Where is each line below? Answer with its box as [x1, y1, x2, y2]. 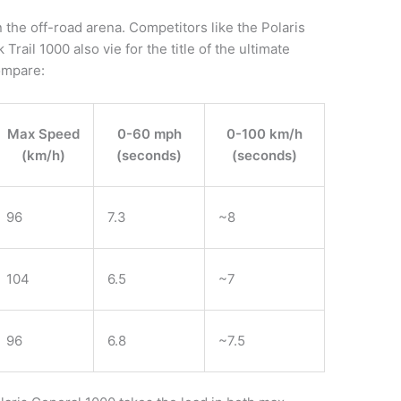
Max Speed [6, 124, 80, 142]
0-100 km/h [226, 124, 303, 142]
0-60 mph [116, 124, 182, 142]
